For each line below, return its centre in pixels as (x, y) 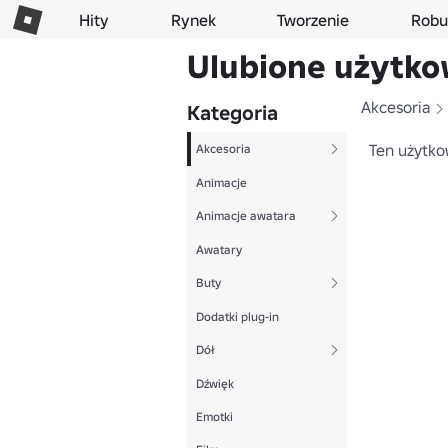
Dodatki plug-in (237, 316)
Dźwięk (215, 383)
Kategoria (232, 113)
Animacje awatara (246, 215)
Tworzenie (313, 20)
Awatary (219, 249)
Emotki (214, 416)
